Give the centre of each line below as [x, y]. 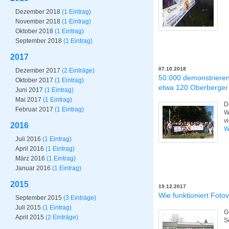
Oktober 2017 [34, 80]
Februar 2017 [34, 109]
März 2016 [30, 158]
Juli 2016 [28, 139]
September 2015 [39, 198]
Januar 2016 [33, 168]
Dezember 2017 [38, 71]
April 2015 [30, 217]
